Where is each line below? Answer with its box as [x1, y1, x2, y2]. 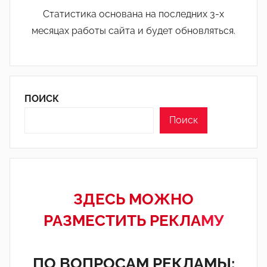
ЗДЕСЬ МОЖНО [73, 190, 194, 209]
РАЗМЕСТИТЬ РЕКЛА [43, 212, 201, 230]
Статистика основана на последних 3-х [43, 8, 224, 20]
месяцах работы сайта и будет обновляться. [32, 25, 235, 37]
